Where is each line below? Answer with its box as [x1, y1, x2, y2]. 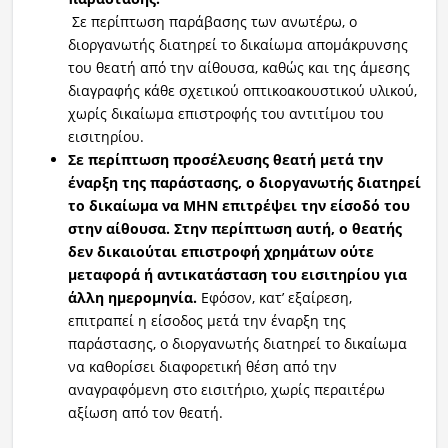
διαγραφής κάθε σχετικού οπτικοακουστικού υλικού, [67, 80, 417, 100]
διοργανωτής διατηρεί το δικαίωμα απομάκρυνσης [67, 34, 408, 54]
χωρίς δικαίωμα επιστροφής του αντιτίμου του [67, 103, 384, 123]
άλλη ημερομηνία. [67, 287, 201, 307]
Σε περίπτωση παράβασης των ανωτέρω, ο [71, 11, 357, 31]
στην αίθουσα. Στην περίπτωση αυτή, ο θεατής [67, 218, 402, 238]
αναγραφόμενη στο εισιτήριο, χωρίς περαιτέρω [67, 379, 385, 399]
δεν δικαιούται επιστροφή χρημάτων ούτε [67, 241, 374, 261]
